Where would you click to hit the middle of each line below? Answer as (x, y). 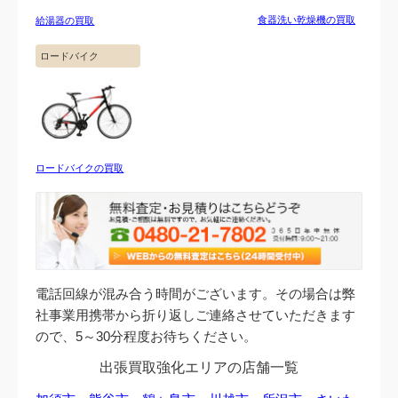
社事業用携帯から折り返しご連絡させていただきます (196, 314)
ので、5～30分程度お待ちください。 (147, 336)
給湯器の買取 (65, 20)
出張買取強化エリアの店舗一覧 (199, 367)
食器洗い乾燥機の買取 (307, 19)
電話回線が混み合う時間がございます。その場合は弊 (196, 293)
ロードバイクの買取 (80, 167)
